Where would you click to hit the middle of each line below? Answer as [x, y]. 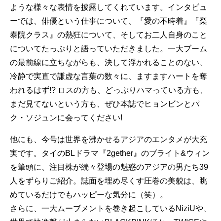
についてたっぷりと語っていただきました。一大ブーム [109, 49]
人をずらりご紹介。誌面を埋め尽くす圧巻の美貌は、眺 [109, 181]
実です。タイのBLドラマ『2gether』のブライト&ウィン [110, 153]
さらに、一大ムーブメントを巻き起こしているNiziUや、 [110, 208]
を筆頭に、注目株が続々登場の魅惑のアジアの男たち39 [109, 167]
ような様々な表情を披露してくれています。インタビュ [109, 7]
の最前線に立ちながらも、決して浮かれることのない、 [109, 62]
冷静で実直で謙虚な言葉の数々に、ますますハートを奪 [109, 76]
